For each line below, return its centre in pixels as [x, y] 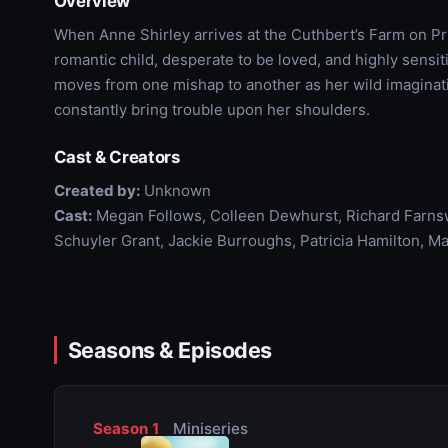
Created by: [96, 190]
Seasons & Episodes [169, 349]
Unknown [175, 190]
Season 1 [125, 428]
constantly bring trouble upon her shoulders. [211, 109]
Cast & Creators [116, 156]
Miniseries [208, 428]
